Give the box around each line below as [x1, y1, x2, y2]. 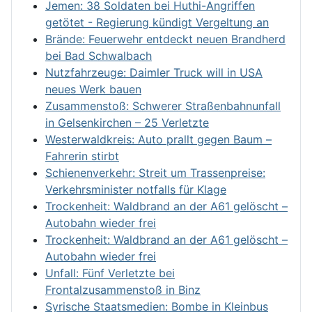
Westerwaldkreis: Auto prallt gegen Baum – [45, 132, 272, 146]
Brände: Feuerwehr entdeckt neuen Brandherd [45, 31, 286, 46]
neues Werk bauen [45, 81, 141, 96]
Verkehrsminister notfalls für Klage [45, 182, 226, 196]
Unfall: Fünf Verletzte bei [45, 265, 175, 280]
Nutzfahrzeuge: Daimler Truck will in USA [45, 65, 263, 79]
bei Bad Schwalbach [45, 48, 152, 63]
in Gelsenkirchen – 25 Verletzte [45, 115, 209, 130]
